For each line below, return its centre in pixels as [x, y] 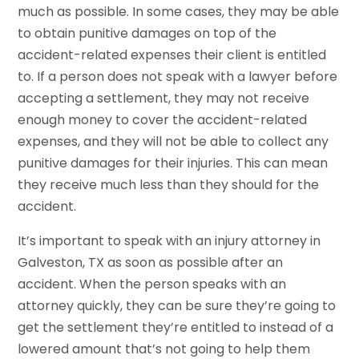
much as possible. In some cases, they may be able [179, 11]
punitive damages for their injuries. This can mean [173, 163]
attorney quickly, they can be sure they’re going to [177, 305]
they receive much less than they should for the [169, 184]
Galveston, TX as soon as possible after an [151, 262]
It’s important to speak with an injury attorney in [169, 240]
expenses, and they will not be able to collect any [173, 141]
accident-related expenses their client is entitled [172, 54]
